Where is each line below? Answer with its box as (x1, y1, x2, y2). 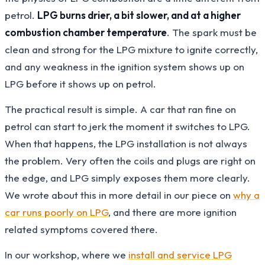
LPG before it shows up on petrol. (5, 77, 156, 90)
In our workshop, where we (5, 248, 128, 261)
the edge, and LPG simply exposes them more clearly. (5, 171, 250, 184)
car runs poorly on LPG (5, 205, 108, 218)
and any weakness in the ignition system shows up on (5, 60, 244, 73)
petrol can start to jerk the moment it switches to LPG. (5, 119, 250, 132)
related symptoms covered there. (5, 222, 158, 235)
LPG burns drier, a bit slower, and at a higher (37, 8, 241, 21)
